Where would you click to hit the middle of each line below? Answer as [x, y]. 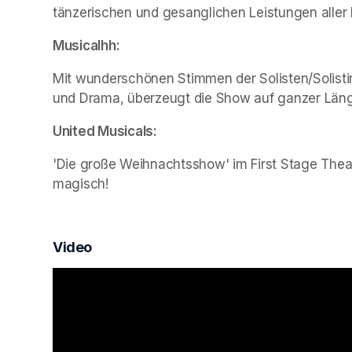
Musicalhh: [86, 45]
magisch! [81, 183]
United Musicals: [105, 131]
